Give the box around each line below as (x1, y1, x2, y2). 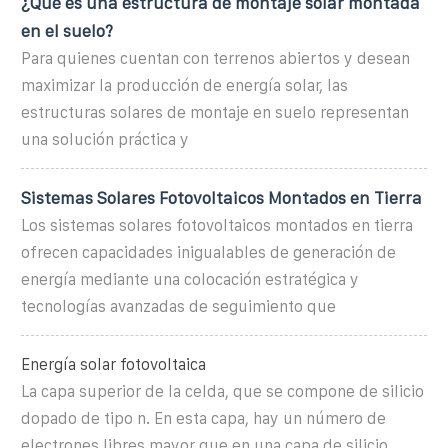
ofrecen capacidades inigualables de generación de (21, 243, 396, 261)
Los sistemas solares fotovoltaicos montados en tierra (21, 216, 413, 234)
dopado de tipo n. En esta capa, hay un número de (21, 409, 386, 427)
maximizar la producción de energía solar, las (21, 76, 348, 94)
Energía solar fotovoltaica (21, 355, 206, 373)
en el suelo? (21, 21, 113, 40)
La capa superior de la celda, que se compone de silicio (21, 382, 424, 400)
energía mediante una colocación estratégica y (21, 270, 359, 288)
